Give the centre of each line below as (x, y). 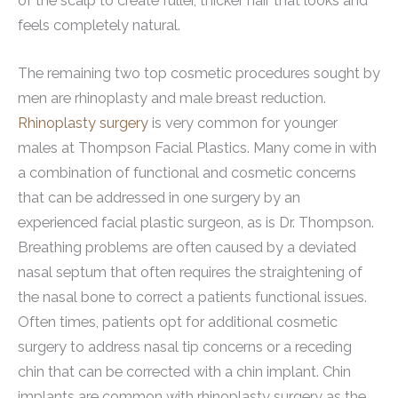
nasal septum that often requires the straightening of (190, 272)
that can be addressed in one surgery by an (159, 197)
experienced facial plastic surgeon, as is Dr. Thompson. (196, 222)
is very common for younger (243, 123)
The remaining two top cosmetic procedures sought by (199, 73)
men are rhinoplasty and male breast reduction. (172, 98)
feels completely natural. (99, 25)
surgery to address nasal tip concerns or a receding (185, 346)
